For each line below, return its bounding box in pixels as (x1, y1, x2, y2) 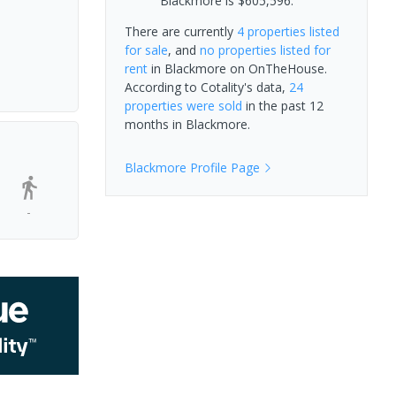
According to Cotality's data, (124, 78, 289, 95)
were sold (182, 96, 242, 114)
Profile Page (186, 158, 260, 176)
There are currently (124, 22, 237, 40)
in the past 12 (241, 96, 324, 114)
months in (124, 115, 186, 133)
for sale (124, 41, 168, 58)
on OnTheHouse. (225, 59, 327, 77)
